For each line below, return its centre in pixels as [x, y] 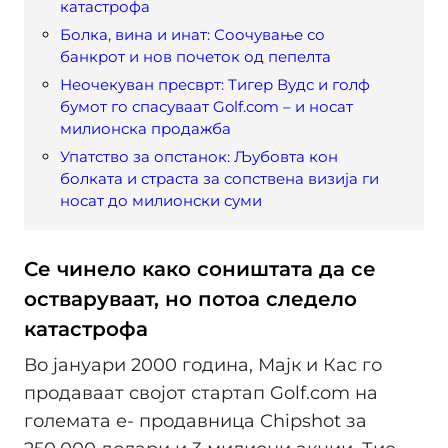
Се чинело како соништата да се [200, 269]
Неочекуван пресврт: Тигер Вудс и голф [215, 85]
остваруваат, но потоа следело [190, 299]
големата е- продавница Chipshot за [195, 420]
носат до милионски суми [161, 201]
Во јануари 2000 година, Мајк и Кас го [203, 364]
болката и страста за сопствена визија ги [219, 179]
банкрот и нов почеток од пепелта [195, 57]
